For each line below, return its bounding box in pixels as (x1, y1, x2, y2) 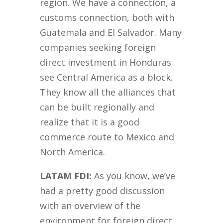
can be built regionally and (40, 101, 155, 113)
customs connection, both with (40, 11, 175, 24)
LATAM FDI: (40, 170, 92, 182)
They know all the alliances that (40, 86, 176, 99)
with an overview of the (40, 200, 141, 212)
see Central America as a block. (40, 71, 173, 84)
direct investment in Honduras (40, 56, 172, 69)
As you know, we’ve (92, 170, 176, 182)
